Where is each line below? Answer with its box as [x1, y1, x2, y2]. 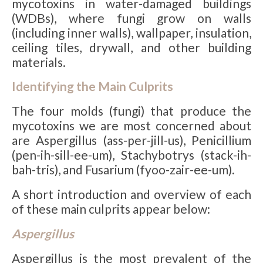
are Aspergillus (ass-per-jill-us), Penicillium [12, 133, 251, 148]
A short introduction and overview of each [12, 187, 251, 202]
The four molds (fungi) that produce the [12, 103, 251, 119]
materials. [12, 54, 66, 69]
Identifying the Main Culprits [12, 79, 173, 94]
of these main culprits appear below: [12, 201, 210, 217]
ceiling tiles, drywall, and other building [12, 39, 251, 55]
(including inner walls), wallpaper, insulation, [12, 25, 251, 40]
